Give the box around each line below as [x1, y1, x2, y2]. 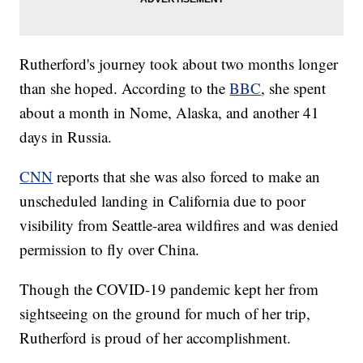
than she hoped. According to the [19, 77, 230, 98]
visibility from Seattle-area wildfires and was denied [19, 214, 340, 235]
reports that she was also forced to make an [53, 165, 321, 186]
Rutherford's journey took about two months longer [19, 53, 339, 74]
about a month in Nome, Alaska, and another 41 [19, 101, 320, 122]
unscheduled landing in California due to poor [19, 190, 306, 211]
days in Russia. [19, 126, 113, 147]
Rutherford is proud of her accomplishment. [19, 327, 292, 348]
